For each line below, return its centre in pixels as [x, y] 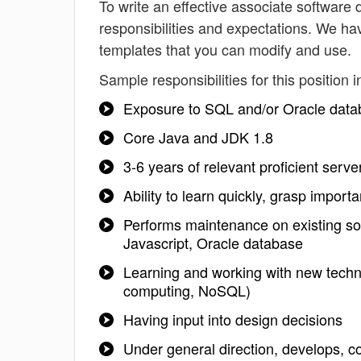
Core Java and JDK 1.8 [198, 137]
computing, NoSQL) [187, 290]
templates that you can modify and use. [225, 49]
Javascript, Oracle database [213, 243]
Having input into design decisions [233, 319]
